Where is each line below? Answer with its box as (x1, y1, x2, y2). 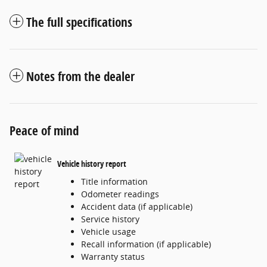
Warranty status (81, 250, 145, 262)
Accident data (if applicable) (81, 200, 193, 212)
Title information (81, 175, 148, 187)
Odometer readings (81, 188, 159, 200)
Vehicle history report (57, 158, 126, 170)
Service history (81, 213, 139, 225)
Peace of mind (10, 122, 79, 139)
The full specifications (26, 13, 132, 30)
